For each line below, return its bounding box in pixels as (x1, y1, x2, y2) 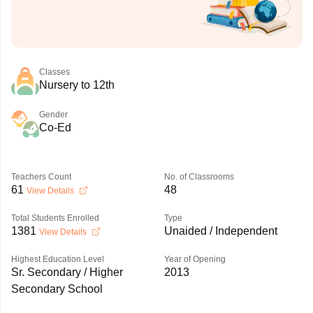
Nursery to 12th (38, 79, 115, 91)
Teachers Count (10, 172, 71, 182)
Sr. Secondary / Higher (10, 266, 123, 278)
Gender (38, 110, 68, 119)
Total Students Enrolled (10, 213, 99, 223)
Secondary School (10, 283, 103, 295)
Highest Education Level (10, 254, 104, 264)
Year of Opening (163, 254, 226, 264)
